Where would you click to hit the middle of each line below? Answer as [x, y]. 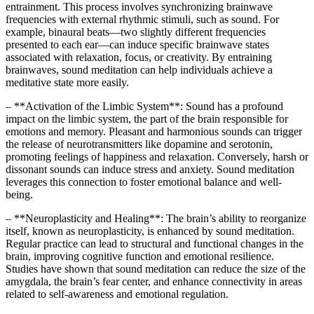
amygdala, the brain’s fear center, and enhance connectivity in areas [154, 281]
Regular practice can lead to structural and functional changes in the [155, 243]
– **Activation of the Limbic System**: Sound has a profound [144, 106]
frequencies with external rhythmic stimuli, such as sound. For [142, 19]
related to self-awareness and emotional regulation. [117, 294]
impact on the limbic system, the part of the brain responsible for [147, 118]
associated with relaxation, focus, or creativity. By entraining [139, 57]
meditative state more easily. [67, 82]
